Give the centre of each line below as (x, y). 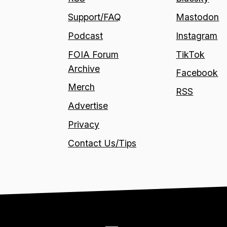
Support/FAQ (95, 17)
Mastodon (198, 17)
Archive (84, 68)
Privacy (84, 124)
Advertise (88, 106)
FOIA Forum (93, 54)
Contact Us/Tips (102, 143)
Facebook (197, 73)
